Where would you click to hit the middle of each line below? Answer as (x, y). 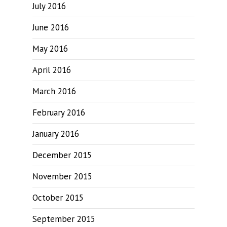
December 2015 (62, 155)
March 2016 (54, 91)
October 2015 (58, 198)
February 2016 (59, 112)
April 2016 (52, 70)
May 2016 (50, 49)
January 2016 (56, 134)
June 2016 (51, 27)
